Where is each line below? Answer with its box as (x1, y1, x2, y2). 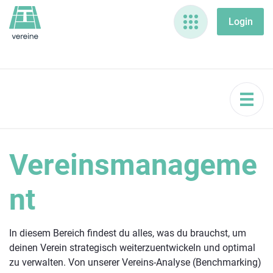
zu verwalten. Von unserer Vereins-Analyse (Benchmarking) (9, 256, 261, 268)
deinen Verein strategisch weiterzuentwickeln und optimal (9, 241, 255, 253)
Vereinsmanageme (9, 147, 257, 182)
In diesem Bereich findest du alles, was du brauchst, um (9, 227, 246, 239)
